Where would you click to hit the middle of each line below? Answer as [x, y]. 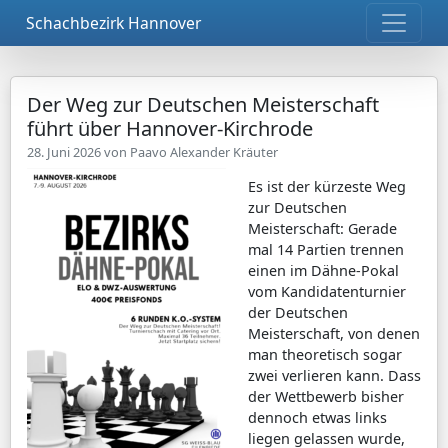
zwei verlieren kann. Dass [334, 376]
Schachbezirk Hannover [113, 22]
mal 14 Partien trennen [325, 250]
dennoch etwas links [317, 418]
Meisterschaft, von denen [333, 334]
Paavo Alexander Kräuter [204, 152]
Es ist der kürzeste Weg [326, 187]
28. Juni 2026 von [78, 152]
